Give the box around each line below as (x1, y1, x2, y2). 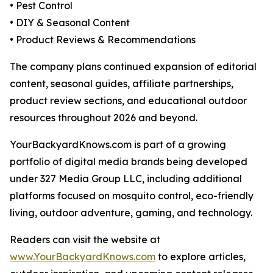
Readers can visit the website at (10, 233, 160, 246)
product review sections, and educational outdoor (10, 94, 247, 107)
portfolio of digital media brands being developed (10, 155, 247, 168)
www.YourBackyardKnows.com (10, 250, 155, 263)
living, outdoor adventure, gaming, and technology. (10, 207, 252, 219)
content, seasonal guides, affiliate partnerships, (10, 77, 233, 90)
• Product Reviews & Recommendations (10, 34, 196, 46)
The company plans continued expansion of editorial (10, 60, 257, 73)
